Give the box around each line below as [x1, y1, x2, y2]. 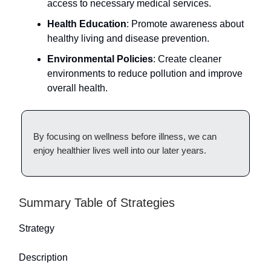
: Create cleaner [153, 53, 221, 64]
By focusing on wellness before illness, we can [33, 131, 217, 142]
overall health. [47, 82, 108, 93]
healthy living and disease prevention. [47, 33, 209, 44]
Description [19, 252, 68, 263]
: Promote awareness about [126, 18, 244, 29]
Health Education [47, 18, 126, 29]
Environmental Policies [47, 53, 153, 64]
